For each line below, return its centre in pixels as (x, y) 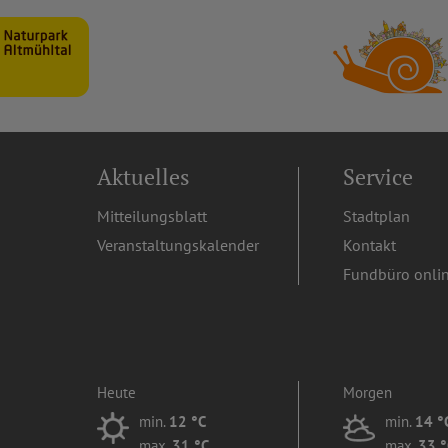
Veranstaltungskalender (178, 244)
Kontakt (369, 244)
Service (377, 176)
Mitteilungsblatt (152, 215)
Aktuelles (144, 176)
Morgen (367, 392)
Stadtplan (376, 215)
